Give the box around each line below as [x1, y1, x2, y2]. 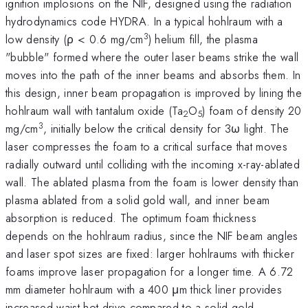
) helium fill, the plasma [148, 30, 258, 47]
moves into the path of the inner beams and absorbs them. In [5, 66, 301, 83]
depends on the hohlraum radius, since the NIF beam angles [5, 227, 298, 244]
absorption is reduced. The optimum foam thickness [5, 209, 257, 226]
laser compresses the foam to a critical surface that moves [5, 137, 287, 155]
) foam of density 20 [202, 102, 302, 119]
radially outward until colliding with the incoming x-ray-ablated [5, 155, 300, 173]
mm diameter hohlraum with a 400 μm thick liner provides [5, 280, 283, 298]
